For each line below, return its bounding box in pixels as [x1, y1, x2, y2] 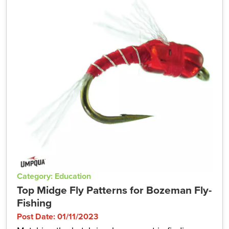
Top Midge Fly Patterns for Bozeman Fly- [17, 182, 212, 198]
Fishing [17, 195, 52, 211]
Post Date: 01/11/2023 [17, 211, 98, 222]
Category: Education [17, 170, 91, 182]
